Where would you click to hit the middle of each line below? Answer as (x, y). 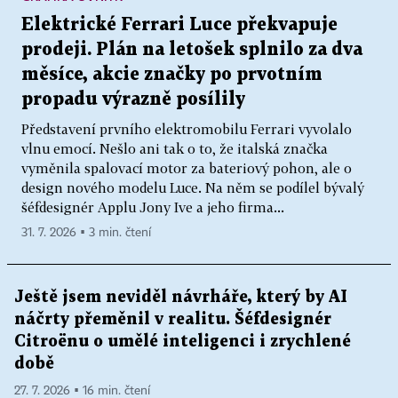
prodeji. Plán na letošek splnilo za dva (192, 49)
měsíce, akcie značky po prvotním (172, 74)
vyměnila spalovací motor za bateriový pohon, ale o (187, 167)
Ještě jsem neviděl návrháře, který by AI (181, 297)
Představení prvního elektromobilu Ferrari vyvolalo (187, 128)
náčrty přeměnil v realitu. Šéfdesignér (173, 319)
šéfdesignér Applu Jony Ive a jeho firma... (153, 207)
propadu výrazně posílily (133, 99)
